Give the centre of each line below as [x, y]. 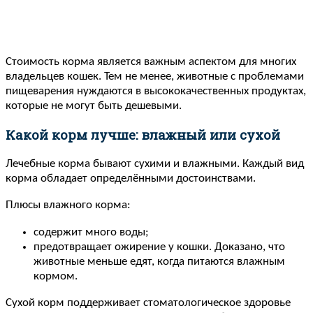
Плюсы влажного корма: [68, 205]
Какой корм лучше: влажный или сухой [143, 135]
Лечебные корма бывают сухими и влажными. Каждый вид [155, 164]
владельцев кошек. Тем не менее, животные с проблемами [155, 76]
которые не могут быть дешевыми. [94, 105]
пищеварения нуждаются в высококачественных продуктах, [156, 91]
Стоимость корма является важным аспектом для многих [151, 61]
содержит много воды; [91, 232]
